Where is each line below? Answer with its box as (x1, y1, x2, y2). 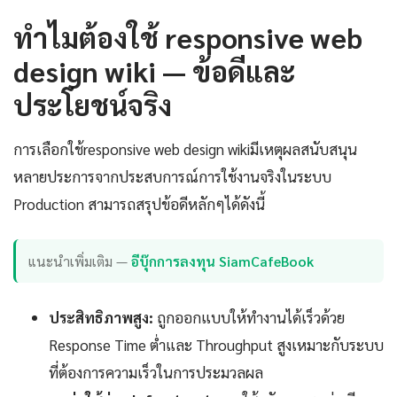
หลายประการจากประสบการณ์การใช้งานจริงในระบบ (13, 167, 331, 187)
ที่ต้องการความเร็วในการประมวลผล (49, 362, 263, 382)
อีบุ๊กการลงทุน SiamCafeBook (131, 251, 315, 270)
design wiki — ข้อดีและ (13, 52, 295, 90)
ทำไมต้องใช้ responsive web (13, 19, 362, 56)
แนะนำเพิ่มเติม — (28, 251, 132, 270)
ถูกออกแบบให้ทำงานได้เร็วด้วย (153, 307, 345, 327)
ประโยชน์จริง (13, 86, 172, 123)
